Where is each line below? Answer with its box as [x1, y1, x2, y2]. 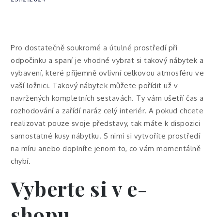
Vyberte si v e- [11, 175, 148, 202]
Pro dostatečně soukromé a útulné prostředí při [11, 43, 178, 52]
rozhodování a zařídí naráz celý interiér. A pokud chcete [11, 106, 204, 115]
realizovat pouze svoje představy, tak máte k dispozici [11, 119, 201, 128]
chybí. [11, 156, 31, 166]
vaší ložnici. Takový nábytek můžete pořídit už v [11, 81, 178, 90]
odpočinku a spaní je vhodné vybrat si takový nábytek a [11, 56, 204, 65]
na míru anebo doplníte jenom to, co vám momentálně [11, 144, 201, 153]
